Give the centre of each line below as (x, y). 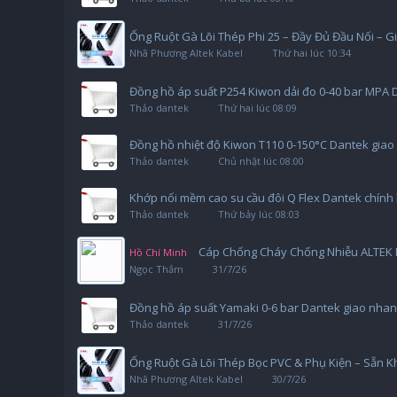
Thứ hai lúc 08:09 (257, 108)
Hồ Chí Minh (158, 252)
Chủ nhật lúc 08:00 (261, 161)
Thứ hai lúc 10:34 (311, 53)
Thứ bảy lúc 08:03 (259, 214)
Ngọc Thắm (156, 269)
